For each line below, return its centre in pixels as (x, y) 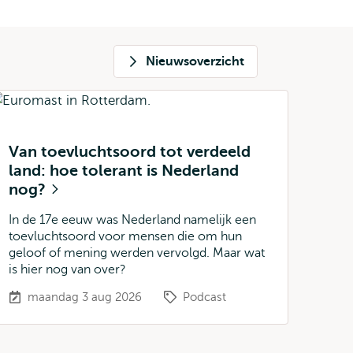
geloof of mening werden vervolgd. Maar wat (137, 253)
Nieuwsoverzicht (195, 61)
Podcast (204, 297)
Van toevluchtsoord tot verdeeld (130, 152)
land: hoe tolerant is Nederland (124, 171)
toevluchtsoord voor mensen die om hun (125, 236)
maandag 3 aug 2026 (85, 297)
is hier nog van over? (67, 269)
